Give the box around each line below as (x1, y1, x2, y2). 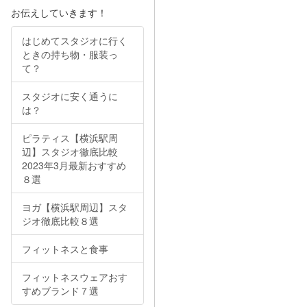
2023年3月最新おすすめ (21, 158, 126, 172)
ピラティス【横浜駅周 (21, 131, 118, 145)
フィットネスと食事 (21, 242, 108, 256)
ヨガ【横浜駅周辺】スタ (21, 200, 127, 214)
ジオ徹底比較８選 (21, 214, 99, 228)
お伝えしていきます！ (10, 5, 107, 19)
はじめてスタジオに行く (21, 34, 127, 47)
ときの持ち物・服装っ (21, 47, 118, 61)
